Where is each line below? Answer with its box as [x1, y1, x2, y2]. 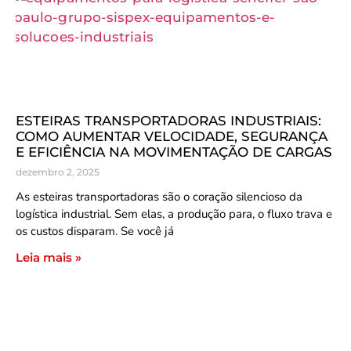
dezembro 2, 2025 [16, 166, 100, 178]
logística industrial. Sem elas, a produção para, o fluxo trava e [16, 206, 332, 222]
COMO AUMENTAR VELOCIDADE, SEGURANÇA [16, 128, 327, 144]
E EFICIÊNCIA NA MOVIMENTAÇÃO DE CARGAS [16, 144, 332, 160]
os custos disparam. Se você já [16, 223, 174, 239]
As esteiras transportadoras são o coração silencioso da [16, 189, 302, 204]
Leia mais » [16, 250, 81, 265]
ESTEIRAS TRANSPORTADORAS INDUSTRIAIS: [16, 113, 321, 128]
